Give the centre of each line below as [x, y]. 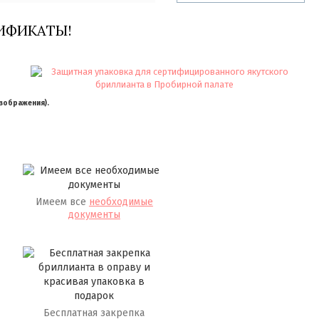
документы [94, 215]
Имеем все [62, 202]
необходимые [121, 202]
